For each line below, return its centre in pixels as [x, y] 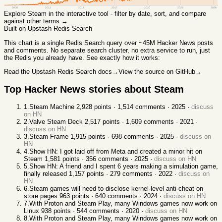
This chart [18, 43]
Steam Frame [49, 137]
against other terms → [36, 21]
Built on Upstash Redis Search [48, 29]
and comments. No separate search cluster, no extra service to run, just [107, 50]
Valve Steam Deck [56, 122]
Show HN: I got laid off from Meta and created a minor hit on [116, 152]
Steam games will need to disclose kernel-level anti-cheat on [116, 189]
